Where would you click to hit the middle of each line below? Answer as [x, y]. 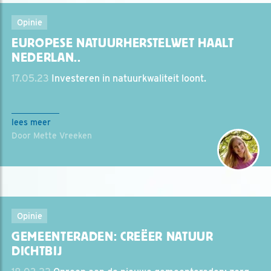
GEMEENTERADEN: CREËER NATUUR [113, 237]
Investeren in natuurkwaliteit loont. [128, 78]
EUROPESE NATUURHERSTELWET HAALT [123, 43]
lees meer [31, 122]
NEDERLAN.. [46, 57]
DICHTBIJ [37, 251]
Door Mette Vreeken [52, 135]
